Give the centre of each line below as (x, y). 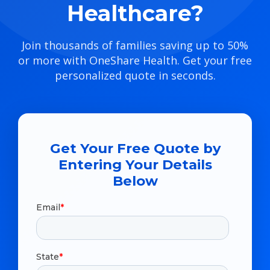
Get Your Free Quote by (135, 149)
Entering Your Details (135, 165)
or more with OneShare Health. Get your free (135, 61)
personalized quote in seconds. (135, 76)
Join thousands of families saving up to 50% (135, 46)
